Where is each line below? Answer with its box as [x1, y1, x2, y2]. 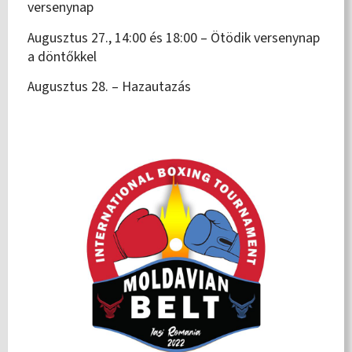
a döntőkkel [27, 46, 97, 67]
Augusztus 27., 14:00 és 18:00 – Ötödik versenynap [27, 27, 320, 48]
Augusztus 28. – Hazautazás [27, 76, 191, 97]
